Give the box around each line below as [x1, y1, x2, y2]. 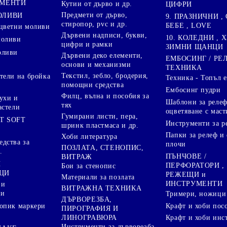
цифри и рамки [61, 40, 113, 48]
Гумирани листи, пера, [61, 112, 138, 120]
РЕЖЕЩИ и [165, 171, 206, 179]
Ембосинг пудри [165, 86, 221, 94]
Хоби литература [61, 132, 118, 140]
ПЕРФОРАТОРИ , [165, 162, 224, 170]
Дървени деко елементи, [61, 51, 143, 59]
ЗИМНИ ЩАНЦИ [165, 43, 223, 51]
